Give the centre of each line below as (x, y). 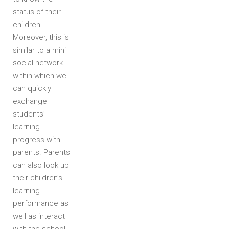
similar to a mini (39, 50)
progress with (37, 140)
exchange (30, 101)
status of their (37, 12)
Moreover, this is (41, 37)
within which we (40, 76)
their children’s (38, 178)
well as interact (39, 216)
